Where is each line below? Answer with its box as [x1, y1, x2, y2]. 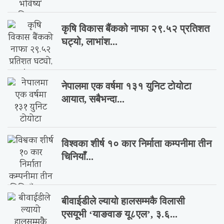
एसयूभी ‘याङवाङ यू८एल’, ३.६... [61, 208, 178, 220]
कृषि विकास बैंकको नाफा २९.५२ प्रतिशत [61, 23, 210, 34]
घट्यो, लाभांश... [61, 36, 118, 47]
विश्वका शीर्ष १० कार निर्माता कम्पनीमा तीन [61, 138, 212, 149]
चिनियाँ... [61, 151, 94, 162]
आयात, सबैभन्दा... [61, 93, 125, 105]
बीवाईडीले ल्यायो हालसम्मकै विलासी [61, 195, 185, 207]
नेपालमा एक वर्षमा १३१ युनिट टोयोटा [61, 80, 192, 92]
